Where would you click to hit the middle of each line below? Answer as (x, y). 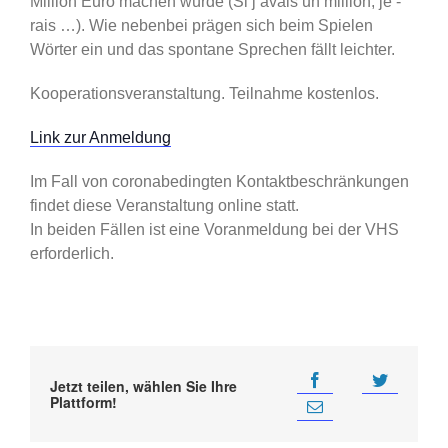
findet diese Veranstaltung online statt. (164, 205)
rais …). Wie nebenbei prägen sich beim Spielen (201, 25)
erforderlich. (71, 253)
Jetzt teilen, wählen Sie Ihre (143, 385)
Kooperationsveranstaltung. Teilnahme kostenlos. (204, 93)
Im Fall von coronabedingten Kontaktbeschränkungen (219, 181)
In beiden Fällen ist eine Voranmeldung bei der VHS (214, 229)
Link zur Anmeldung (100, 137)
